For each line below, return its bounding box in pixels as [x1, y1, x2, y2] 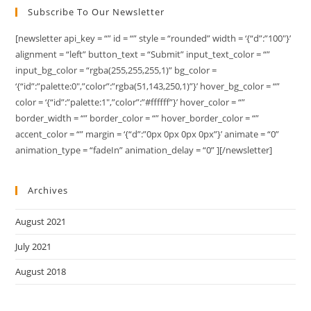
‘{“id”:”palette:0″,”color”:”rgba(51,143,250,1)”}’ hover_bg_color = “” [15, 79, 280, 92]
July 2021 [15, 239, 52, 253]
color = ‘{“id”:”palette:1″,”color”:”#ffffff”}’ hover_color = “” [15, 95, 246, 108]
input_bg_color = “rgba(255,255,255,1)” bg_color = [15, 63, 217, 76]
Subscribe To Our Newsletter [28, 5, 165, 18]
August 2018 [15, 264, 67, 278]
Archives [28, 183, 69, 196]
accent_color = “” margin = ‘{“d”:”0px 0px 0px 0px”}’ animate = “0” [15, 127, 280, 140]
